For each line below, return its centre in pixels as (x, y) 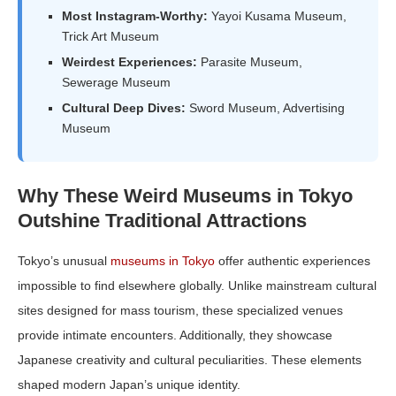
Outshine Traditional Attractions (162, 221)
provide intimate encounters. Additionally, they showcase (175, 335)
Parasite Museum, (250, 62)
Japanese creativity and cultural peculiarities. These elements (190, 360)
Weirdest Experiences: (129, 62)
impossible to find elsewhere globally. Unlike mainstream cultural (197, 286)
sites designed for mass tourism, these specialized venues (180, 311)
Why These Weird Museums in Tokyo (185, 196)
